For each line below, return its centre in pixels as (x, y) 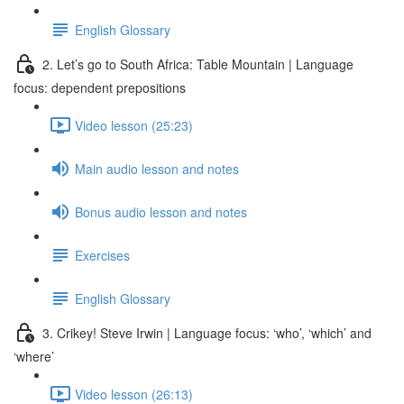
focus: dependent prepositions (100, 87)
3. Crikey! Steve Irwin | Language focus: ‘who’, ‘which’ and (207, 332)
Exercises (102, 255)
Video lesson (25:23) (134, 125)
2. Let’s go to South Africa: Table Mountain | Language (198, 64)
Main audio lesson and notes (157, 168)
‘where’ (34, 356)
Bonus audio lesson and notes (161, 211)
